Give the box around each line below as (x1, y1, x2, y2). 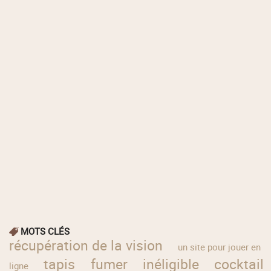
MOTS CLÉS (21, 225, 70, 238)
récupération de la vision (9, 236, 163, 255)
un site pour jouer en (178, 241, 261, 253)
